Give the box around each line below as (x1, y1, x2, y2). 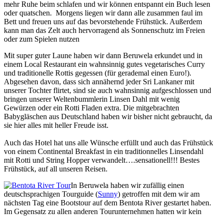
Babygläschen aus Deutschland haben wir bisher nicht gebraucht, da (4, 112, 212, 121)
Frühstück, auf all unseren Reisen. (4, 165, 108, 173)
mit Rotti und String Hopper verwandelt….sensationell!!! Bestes (4, 156, 200, 165)
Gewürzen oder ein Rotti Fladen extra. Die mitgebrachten (4, 104, 179, 112)
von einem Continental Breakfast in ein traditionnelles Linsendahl (4, 147, 203, 156)
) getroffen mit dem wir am (118, 190, 200, 199)
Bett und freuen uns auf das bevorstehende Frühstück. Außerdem (4, 17, 202, 26)
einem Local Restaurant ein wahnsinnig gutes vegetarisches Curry (4, 60, 205, 69)
